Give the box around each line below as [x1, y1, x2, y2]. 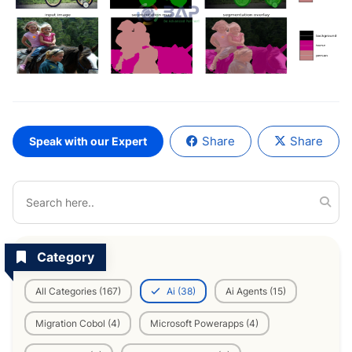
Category [34, 248, 94, 265]
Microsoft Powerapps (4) [150, 317, 258, 329]
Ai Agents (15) [225, 284, 286, 297]
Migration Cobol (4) [35, 317, 120, 329]
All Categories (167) [35, 284, 121, 297]
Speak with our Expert [29, 134, 147, 148]
